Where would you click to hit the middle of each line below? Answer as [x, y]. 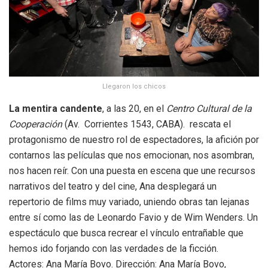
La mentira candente [56, 108]
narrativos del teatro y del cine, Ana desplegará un [113, 186]
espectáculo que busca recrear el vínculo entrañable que [126, 233]
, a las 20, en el [134, 108]
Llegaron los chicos [134, 86]
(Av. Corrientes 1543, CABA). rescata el [147, 124]
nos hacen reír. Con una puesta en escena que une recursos [132, 170]
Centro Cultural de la [209, 108]
